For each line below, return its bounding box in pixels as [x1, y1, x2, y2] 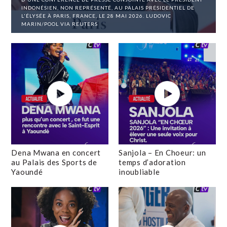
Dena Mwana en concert [11, 148, 101, 157]
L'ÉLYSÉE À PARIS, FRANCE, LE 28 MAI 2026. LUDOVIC [21, 13, 172, 19]
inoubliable [119, 167, 160, 176]
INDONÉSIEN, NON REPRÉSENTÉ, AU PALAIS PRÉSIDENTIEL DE [21, 5, 195, 11]
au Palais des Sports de [11, 158, 97, 167]
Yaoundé [11, 167, 43, 176]
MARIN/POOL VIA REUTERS [21, 21, 98, 27]
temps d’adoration [119, 158, 186, 167]
